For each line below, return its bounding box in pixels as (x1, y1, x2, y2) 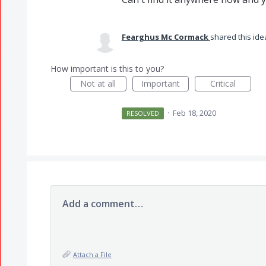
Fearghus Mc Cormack (121, 31, 208, 42)
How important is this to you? (50, 63, 164, 74)
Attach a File (72, 250, 112, 259)
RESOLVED (126, 109, 160, 118)
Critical (210, 78, 236, 89)
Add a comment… (62, 197, 143, 210)
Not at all (80, 78, 116, 89)
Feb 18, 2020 (173, 107, 217, 118)
